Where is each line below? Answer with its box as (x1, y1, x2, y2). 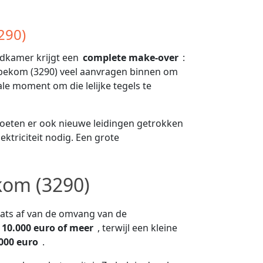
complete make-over (83, 50, 181, 64)
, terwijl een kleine (97, 221, 177, 234)
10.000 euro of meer (2, 221, 96, 234)
